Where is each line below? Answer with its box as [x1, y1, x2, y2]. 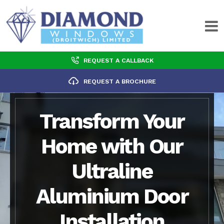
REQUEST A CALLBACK [83, 56, 153, 64]
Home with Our [41, 133, 183, 158]
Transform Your [39, 108, 184, 133]
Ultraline [71, 158, 152, 183]
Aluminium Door [35, 183, 188, 208]
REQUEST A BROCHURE [83, 77, 156, 85]
